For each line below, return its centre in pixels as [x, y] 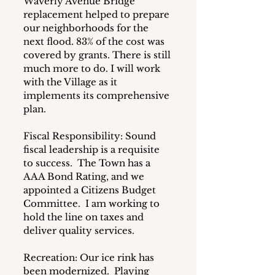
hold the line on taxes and [85, 217]
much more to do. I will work [93, 69]
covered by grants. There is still [98, 55]
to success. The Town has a [88, 163]
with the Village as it [72, 82]
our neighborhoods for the [87, 28]
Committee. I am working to [93, 204]
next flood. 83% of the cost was [95, 42]
